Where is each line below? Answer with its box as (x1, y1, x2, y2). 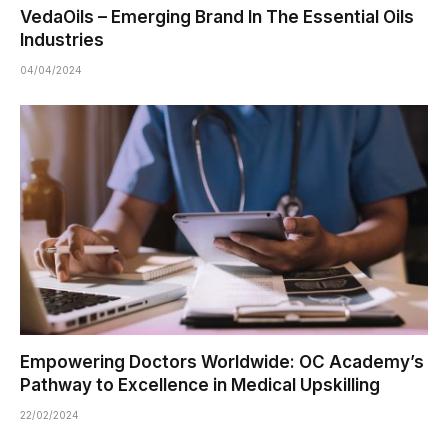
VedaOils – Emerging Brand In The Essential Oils (20, 7, 414, 28)
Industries (20, 30, 104, 51)
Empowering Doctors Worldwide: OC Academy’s (20, 351, 424, 372)
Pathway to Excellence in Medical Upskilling (20, 374, 380, 395)
